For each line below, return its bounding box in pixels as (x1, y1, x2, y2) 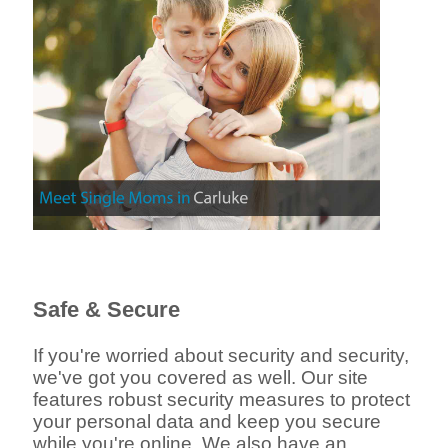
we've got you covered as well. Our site (33, 366, 369, 388)
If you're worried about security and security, (33, 344, 410, 366)
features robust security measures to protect (33, 388, 411, 410)
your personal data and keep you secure (33, 410, 382, 432)
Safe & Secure (33, 297, 181, 323)
